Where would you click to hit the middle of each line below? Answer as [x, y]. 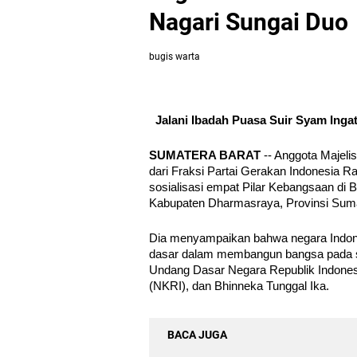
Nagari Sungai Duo [249, 22]
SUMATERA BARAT [205, 155]
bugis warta [175, 57]
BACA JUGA [197, 335]
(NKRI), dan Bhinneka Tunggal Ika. [239, 286]
